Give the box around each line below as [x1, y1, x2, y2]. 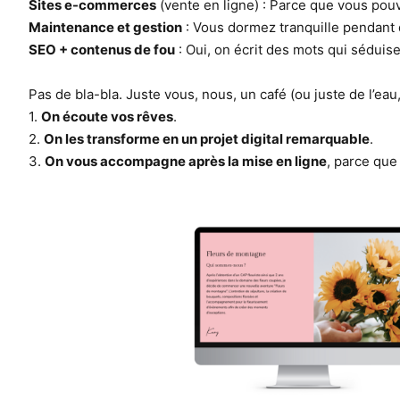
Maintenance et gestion [29, 19, 182, 36]
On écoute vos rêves [41, 108, 173, 125]
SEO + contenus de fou [29, 41, 175, 58]
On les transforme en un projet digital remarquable [44, 130, 370, 147]
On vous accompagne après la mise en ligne [45, 153, 327, 170]
